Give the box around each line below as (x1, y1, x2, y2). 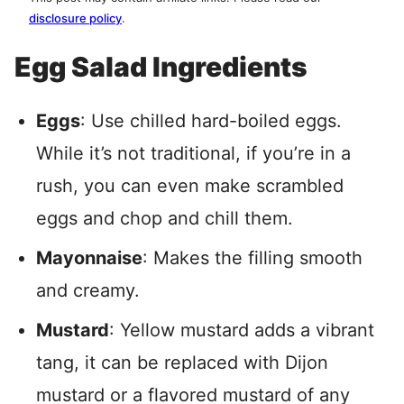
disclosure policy (29, 11, 122, 25)
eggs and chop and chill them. (36, 207, 293, 229)
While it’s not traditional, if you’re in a (36, 142, 351, 164)
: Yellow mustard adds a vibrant (109, 319, 374, 341)
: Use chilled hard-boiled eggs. (80, 110, 342, 132)
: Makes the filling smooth (142, 247, 363, 269)
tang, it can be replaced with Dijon (36, 352, 328, 373)
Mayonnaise (36, 247, 142, 269)
